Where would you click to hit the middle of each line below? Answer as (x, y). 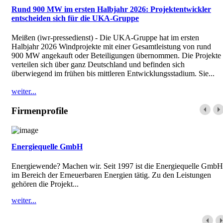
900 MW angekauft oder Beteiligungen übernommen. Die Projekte (116, 56)
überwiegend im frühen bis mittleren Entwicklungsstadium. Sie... (113, 74)
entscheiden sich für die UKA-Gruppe (75, 18)
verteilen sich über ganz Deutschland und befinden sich (98, 65)
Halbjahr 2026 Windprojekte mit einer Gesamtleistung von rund (111, 47)
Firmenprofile (40, 111)
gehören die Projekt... (45, 184)
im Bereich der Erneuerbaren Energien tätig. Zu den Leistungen (111, 175)
